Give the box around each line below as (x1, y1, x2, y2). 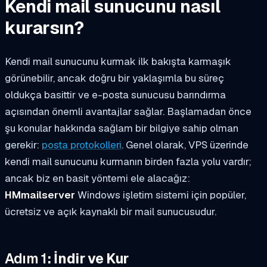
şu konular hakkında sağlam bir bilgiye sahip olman (5, 122, 238, 135)
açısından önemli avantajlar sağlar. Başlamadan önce (5, 105, 252, 119)
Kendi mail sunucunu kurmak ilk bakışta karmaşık (5, 55, 231, 69)
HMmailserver (5, 188, 77, 202)
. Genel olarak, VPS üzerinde (122, 138, 249, 152)
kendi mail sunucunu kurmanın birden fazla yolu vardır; (5, 155, 252, 169)
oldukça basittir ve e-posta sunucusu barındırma (5, 88, 226, 102)
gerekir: (5, 138, 42, 152)
